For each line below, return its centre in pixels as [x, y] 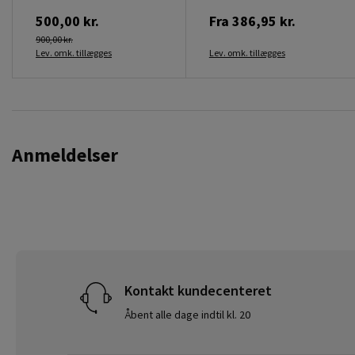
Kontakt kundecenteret [198, 290]
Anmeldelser [65, 155]
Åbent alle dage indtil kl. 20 [188, 314]
